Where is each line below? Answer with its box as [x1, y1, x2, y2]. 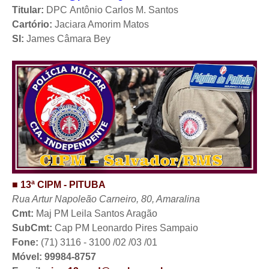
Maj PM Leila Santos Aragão [34, 208, 157, 219]
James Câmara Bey [26, 33, 110, 44]
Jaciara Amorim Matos [55, 19, 149, 29]
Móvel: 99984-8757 [12, 251, 96, 262]
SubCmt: [12, 222, 55, 233]
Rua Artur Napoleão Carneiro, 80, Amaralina [12, 193, 200, 204]
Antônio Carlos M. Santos [70, 4, 178, 15]
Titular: [12, 4, 46, 15]
